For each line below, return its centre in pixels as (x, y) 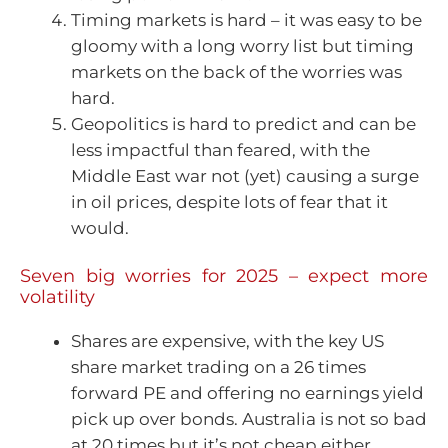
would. (100, 227)
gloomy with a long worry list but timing (242, 45)
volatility (57, 297)
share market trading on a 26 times (218, 367)
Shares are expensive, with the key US (227, 341)
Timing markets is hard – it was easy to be (246, 19)
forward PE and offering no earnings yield (247, 393)
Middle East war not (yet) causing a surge (245, 175)
